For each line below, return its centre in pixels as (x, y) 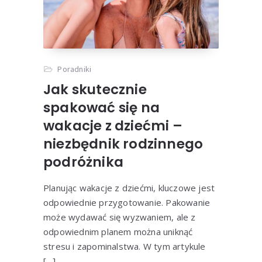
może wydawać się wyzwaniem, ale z (119, 217)
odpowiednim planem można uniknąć (118, 231)
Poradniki (75, 69)
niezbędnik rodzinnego (123, 144)
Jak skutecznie (95, 89)
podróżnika (83, 162)
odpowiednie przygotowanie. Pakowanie (127, 202)
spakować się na (101, 107)
